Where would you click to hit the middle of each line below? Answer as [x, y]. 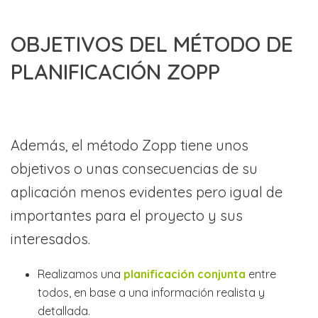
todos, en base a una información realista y [151, 292]
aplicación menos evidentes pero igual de [147, 192]
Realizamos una [80, 274]
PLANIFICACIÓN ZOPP [115, 71]
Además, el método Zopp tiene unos [130, 145]
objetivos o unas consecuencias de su [134, 168]
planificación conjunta [184, 274]
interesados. [50, 238]
